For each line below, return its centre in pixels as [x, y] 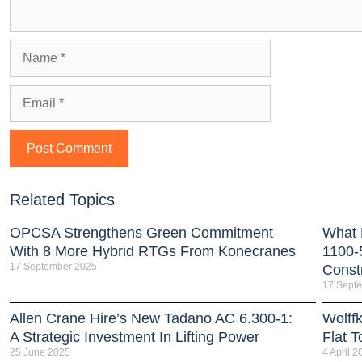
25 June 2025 [40, 352]
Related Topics [62, 199]
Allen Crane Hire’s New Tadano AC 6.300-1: [151, 318]
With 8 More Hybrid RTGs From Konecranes [153, 251]
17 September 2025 [53, 266]
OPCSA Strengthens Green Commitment [141, 232]
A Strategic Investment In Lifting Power [135, 337]
